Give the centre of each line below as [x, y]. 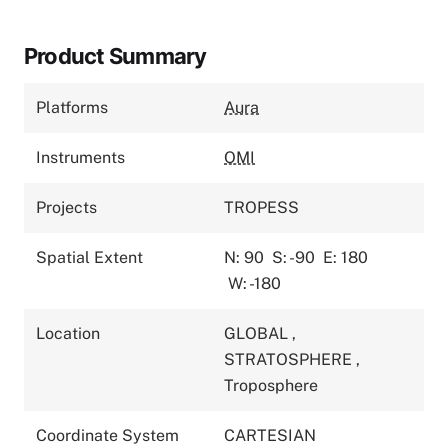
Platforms [72, 107]
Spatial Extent [89, 257]
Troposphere [271, 385]
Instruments [80, 157]
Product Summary [115, 55]
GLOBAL [258, 333]
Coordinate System [107, 435]
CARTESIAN [270, 435]
